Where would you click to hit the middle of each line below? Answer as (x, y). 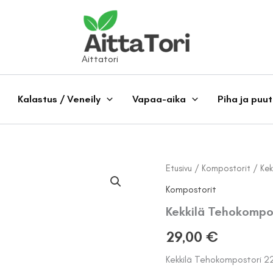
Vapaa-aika (159, 99)
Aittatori (100, 59)
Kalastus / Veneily (59, 99)
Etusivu (179, 168)
